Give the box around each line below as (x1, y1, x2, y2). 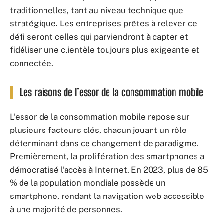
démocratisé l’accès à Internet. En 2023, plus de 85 (10, 164, 208, 175)
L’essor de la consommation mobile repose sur (10, 111, 190, 122)
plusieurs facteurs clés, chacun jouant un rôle (10, 125, 187, 135)
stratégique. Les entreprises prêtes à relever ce (10, 19, 197, 28)
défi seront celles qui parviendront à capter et (10, 32, 188, 42)
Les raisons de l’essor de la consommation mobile (20, 86, 203, 99)
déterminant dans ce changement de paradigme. (10, 138, 198, 148)
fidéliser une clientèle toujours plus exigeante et (10, 45, 199, 55)
